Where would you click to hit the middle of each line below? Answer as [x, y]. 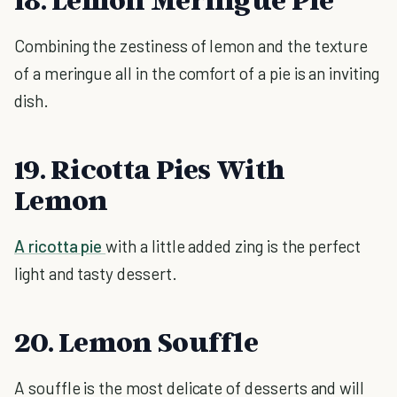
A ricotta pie [60, 246]
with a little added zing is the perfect [233, 246]
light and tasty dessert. [96, 273]
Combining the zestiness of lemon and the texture [191, 46]
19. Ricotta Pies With [150, 168]
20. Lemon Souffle [136, 341]
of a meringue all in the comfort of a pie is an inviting [197, 73]
